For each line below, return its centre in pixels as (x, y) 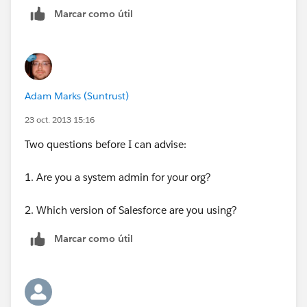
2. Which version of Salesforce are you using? (131, 210)
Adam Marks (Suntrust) (77, 96)
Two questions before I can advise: (106, 145)
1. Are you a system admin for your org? (118, 177)
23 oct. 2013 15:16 (60, 120)
